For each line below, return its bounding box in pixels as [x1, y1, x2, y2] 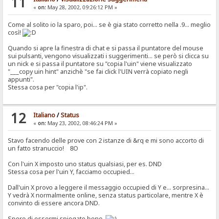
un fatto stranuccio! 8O [8, 144, 82, 153]
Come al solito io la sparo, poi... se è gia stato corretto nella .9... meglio [8, 21, 211, 29]
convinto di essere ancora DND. [8, 199, 100, 208]
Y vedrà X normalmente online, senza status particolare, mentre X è [8, 191, 204, 200]
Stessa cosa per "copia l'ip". [8, 83, 88, 92]
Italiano [33, 111, 55, 120]
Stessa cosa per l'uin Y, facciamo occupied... [8, 168, 135, 176]
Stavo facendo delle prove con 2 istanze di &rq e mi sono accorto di [8, 136, 204, 145]
